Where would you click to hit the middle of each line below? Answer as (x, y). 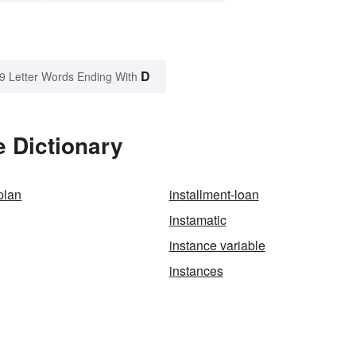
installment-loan (214, 195)
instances (196, 271)
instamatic (197, 220)
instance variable (217, 246)
